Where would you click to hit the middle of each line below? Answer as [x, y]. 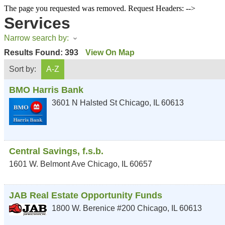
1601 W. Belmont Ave [47, 164]
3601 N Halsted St [84, 103]
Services [37, 23]
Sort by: [23, 69]
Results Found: [34, 52]
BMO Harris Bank [46, 90]
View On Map [110, 52]
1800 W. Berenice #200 [93, 208]
